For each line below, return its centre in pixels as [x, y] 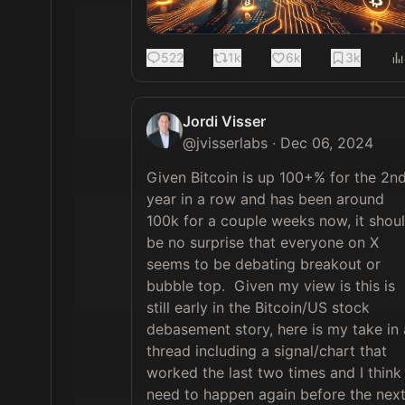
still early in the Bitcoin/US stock [258, 308]
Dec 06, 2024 [327, 143]
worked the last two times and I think [274, 373]
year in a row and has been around [265, 199]
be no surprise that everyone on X [263, 243]
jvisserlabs [232, 143]
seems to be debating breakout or [264, 264]
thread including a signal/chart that [267, 351]
